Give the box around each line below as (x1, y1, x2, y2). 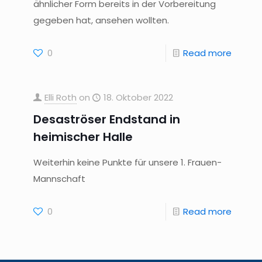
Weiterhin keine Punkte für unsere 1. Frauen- (33, 156, 222, 168)
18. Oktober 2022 (103, 91, 173, 104)
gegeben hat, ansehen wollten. (33, 14, 169, 26)
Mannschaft (33, 173, 85, 185)
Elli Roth (44, 91, 77, 104)
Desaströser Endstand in (33, 111, 180, 127)
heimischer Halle (33, 129, 133, 145)
